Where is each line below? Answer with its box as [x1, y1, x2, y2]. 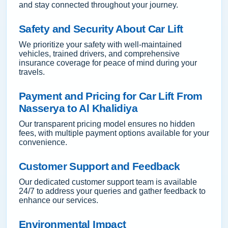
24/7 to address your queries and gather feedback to [19, 187, 206, 195]
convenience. [19, 138, 67, 147]
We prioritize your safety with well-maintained [19, 40, 182, 49]
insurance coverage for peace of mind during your [19, 59, 197, 67]
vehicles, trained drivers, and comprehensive [19, 49, 180, 58]
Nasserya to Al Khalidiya [19, 102, 137, 114]
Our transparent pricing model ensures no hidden [19, 120, 195, 128]
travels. [19, 68, 45, 76]
